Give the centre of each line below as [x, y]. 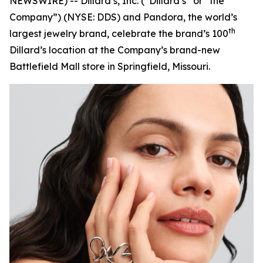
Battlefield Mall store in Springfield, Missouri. [110, 66]
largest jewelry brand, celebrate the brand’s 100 [119, 33]
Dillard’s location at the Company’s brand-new [115, 50]
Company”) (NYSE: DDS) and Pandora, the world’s [123, 17]
